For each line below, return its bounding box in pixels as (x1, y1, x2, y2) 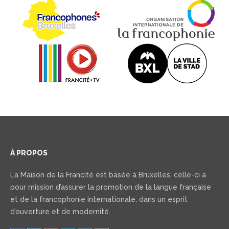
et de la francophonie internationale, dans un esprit (10, 195, 188, 203)
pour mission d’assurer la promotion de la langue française (10, 183, 211, 191)
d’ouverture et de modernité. (10, 208, 110, 216)
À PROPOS (10, 149, 48, 157)
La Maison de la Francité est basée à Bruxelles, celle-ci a (10, 171, 206, 179)
